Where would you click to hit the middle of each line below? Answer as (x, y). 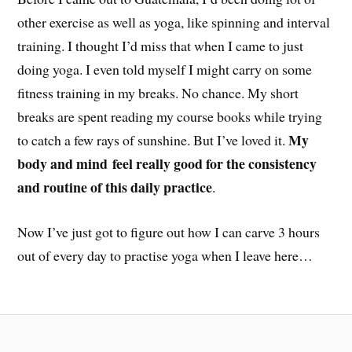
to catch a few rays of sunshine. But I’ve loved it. (153, 140)
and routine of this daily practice (115, 187)
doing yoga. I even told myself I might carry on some (165, 70)
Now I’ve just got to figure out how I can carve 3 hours (169, 232)
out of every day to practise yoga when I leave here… (165, 255)
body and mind (63, 164)
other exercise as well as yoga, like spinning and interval (174, 22)
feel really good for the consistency (215, 164)
